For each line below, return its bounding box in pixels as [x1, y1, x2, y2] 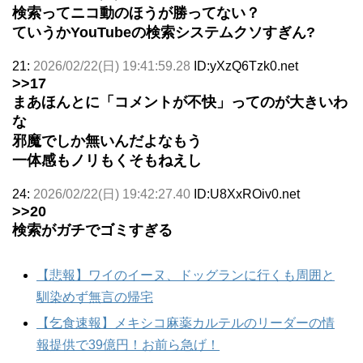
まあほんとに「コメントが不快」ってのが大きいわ [12, 93, 348, 110]
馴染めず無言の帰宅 [36, 289, 153, 304]
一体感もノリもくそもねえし [12, 152, 202, 169]
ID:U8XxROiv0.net [194, 186, 300, 201]
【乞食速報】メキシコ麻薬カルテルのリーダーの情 [36, 315, 335, 330]
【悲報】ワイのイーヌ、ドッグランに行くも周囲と [36, 267, 335, 282]
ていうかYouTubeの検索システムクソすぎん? [12, 23, 315, 41]
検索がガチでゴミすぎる [12, 221, 173, 238]
